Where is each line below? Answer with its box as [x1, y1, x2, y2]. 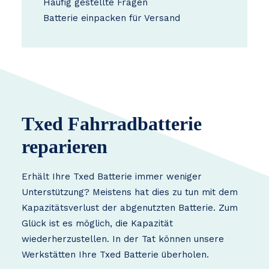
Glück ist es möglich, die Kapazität [22, 218, 173, 229]
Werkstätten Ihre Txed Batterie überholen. [22, 249, 209, 260]
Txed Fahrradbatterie [22, 113, 202, 134]
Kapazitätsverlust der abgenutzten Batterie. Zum [22, 202, 238, 213]
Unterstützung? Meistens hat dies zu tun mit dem [22, 187, 238, 198]
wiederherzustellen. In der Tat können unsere [22, 234, 224, 244]
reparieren [22, 136, 107, 157]
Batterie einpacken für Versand [43, 13, 180, 23]
